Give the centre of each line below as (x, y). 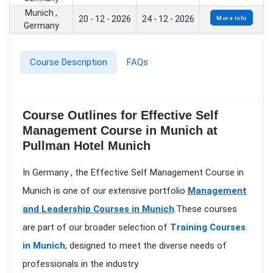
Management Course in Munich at (120, 131)
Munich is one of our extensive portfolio (105, 191)
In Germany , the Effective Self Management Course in (133, 173)
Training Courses (208, 228)
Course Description (69, 62)
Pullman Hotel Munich (87, 146)
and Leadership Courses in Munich (98, 209)
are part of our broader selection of (96, 228)
